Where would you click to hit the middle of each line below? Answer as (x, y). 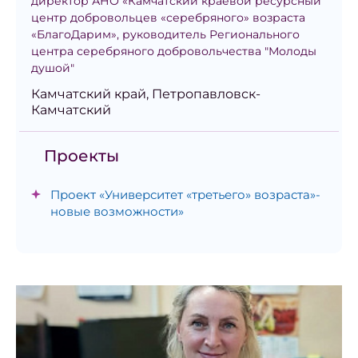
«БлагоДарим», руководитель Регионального (165, 35)
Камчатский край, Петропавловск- (146, 94)
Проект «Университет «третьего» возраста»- (185, 195)
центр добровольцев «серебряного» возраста (168, 18)
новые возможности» (117, 212)
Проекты (82, 156)
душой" (53, 68)
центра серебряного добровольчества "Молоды (174, 52)
